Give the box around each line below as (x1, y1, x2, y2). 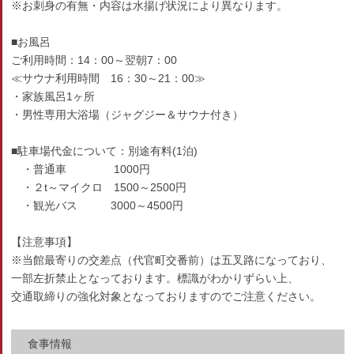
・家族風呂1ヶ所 (11, 90, 96, 103)
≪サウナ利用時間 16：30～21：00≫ (11, 72, 206, 85)
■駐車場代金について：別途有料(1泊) (11, 145, 198, 157)
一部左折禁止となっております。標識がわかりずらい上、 (11, 272, 299, 284)
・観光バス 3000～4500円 (11, 199, 184, 212)
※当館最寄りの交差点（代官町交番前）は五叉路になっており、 (11, 254, 333, 266)
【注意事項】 (11, 235, 78, 248)
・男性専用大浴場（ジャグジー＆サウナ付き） (11, 108, 244, 121)
